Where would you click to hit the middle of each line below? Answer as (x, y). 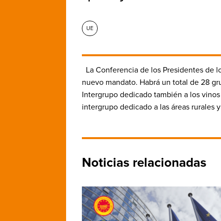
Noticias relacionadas (144, 163)
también (168, 95)
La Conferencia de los (124, 70)
